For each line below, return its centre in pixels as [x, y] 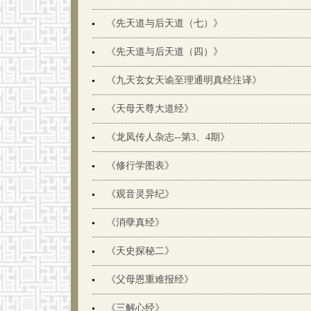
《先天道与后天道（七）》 [165, 23]
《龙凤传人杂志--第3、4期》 [168, 137]
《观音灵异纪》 [140, 194]
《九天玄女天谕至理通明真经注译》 [184, 80]
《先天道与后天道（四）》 [165, 52]
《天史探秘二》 [140, 251]
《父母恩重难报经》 [150, 279]
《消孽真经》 [135, 222]
